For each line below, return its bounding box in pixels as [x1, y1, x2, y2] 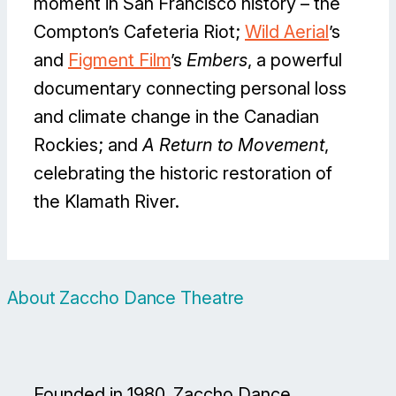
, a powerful [247, 49, 342, 72]
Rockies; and [34, 134, 142, 156]
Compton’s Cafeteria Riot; [34, 21, 245, 43]
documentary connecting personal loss [34, 78, 346, 100]
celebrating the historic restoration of [34, 163, 332, 185]
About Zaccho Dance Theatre [7, 287, 245, 309]
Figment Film [68, 49, 171, 72]
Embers [187, 49, 247, 72]
